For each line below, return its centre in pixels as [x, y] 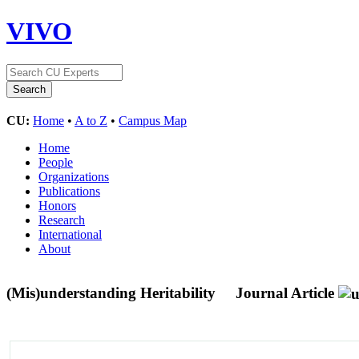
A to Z [91, 120]
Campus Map [153, 120]
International [70, 234]
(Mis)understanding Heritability [113, 292]
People [56, 162]
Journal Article [285, 292]
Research [62, 220]
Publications [69, 191]
